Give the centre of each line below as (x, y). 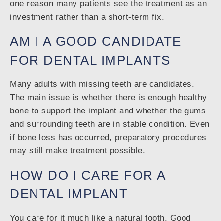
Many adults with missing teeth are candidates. (102, 84)
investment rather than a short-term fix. (87, 17)
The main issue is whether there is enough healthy (109, 98)
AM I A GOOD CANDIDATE (96, 42)
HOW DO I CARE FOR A (88, 175)
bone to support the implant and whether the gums (108, 111)
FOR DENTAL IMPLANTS (90, 60)
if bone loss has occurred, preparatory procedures (108, 138)
